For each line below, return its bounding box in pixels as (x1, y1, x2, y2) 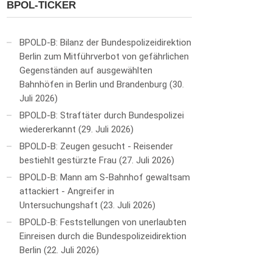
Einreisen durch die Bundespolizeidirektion (19, 231, 186, 242)
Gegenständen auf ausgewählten (19, 65, 152, 76)
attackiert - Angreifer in (19, 186, 114, 197)
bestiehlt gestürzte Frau (19, 155, 117, 166)
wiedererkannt (19, 124, 76, 135)
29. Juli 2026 (81, 124, 131, 135)
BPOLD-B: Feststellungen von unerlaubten (19, 217, 186, 228)
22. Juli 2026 (47, 245, 96, 256)
